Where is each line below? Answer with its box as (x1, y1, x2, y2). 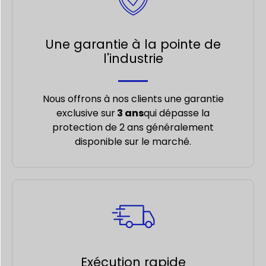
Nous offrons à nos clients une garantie (42, 91, 224, 106)
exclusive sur (56, 106, 115, 120)
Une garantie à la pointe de (45, 35, 221, 53)
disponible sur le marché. (75, 134, 191, 148)
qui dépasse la (144, 106, 210, 120)
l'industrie (103, 49, 163, 67)
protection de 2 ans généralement (52, 120, 214, 134)
